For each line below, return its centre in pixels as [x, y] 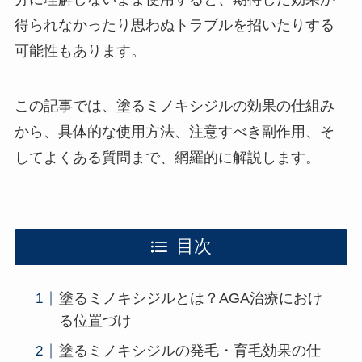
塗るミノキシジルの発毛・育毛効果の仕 [189, 351]
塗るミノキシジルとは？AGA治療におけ [190, 299]
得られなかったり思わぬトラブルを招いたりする [174, 25]
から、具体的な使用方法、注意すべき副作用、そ [174, 132]
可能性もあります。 [80, 51]
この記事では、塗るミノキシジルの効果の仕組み [174, 106]
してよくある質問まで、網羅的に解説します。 [167, 158]
